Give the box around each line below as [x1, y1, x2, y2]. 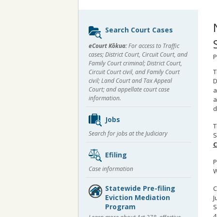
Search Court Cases [105, 25, 173, 34]
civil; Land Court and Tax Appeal [89, 77, 172, 85]
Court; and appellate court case [89, 85, 170, 93]
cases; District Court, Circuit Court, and [89, 50, 187, 59]
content [85, 33, 118, 44]
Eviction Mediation [105, 193, 170, 202]
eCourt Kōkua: [89, 42, 127, 50]
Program [105, 202, 136, 211]
